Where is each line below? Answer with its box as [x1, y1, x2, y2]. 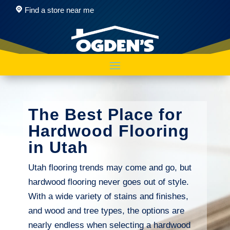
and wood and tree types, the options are [28, 206, 184, 216]
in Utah [28, 138, 88, 157]
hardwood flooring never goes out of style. [28, 177, 189, 187]
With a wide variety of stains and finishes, [28, 191, 188, 201]
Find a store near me [23, 6, 94, 14]
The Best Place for [28, 105, 182, 124]
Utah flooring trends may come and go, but [28, 163, 191, 172]
